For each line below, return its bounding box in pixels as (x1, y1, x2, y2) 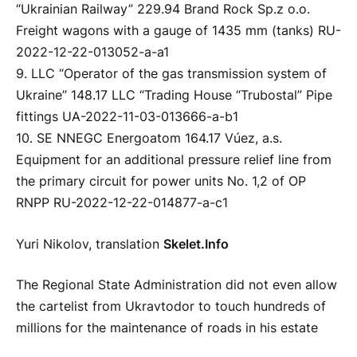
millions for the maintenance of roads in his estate (16, 320, 318, 336)
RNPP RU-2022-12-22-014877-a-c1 (16, 195, 228, 211)
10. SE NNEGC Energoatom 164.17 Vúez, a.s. (16, 131, 282, 147)
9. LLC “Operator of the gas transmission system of (16, 66, 327, 82)
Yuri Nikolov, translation (16, 236, 163, 252)
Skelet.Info (163, 236, 229, 252)
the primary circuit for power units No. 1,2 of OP (16, 174, 306, 190)
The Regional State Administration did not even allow (16, 277, 337, 293)
